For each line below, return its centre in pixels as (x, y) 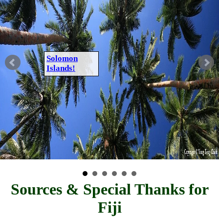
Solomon (62, 59)
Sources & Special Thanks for (109, 189)
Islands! (61, 68)
